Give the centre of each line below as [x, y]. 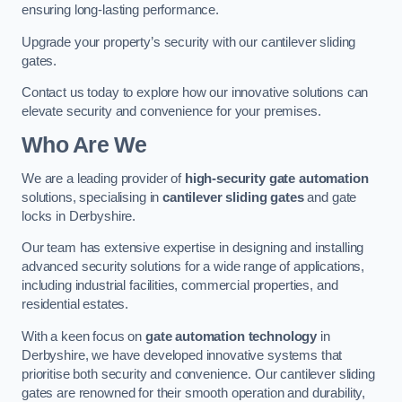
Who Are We [84, 145]
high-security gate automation [276, 178]
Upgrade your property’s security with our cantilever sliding [189, 42]
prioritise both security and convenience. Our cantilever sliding [198, 374]
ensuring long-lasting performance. [121, 10]
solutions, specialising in [92, 197]
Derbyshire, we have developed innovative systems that [182, 355]
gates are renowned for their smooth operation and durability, [194, 393]
